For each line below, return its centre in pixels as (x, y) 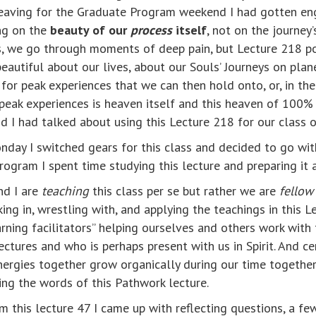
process (153, 30)
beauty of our (90, 30)
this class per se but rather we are (184, 191)
